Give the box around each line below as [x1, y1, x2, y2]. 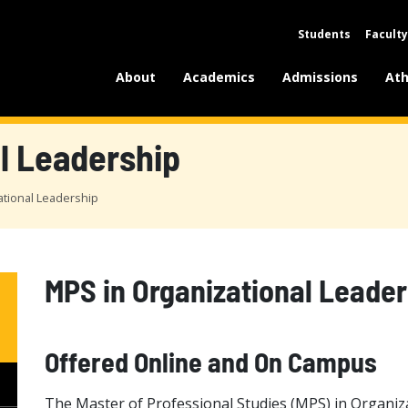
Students [298, 26, 351, 42]
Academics [183, 68, 256, 86]
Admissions [282, 68, 359, 86]
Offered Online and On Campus [44, 345, 377, 378]
